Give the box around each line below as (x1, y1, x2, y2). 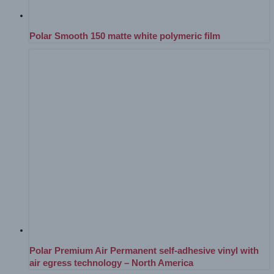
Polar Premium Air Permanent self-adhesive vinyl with (29, 246, 259, 256)
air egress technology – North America (29, 258, 193, 268)
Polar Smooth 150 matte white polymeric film (29, 31, 220, 41)
